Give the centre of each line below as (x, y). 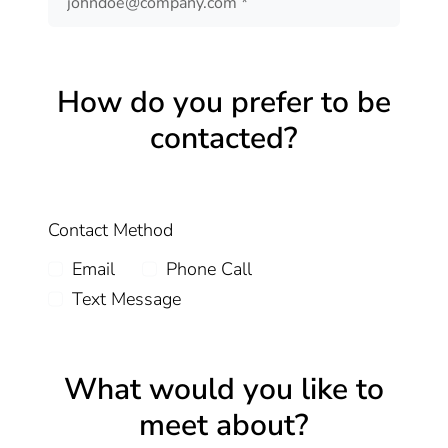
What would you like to (224, 389)
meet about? (224, 425)
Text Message (127, 298)
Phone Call (209, 268)
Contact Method (110, 230)
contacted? (224, 139)
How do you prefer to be (224, 103)
